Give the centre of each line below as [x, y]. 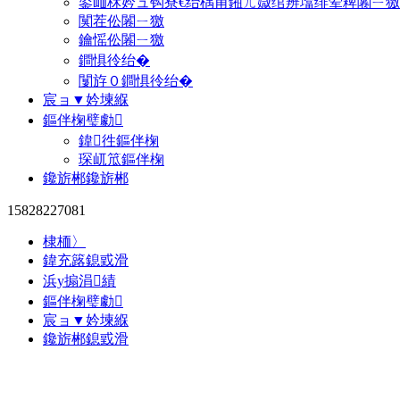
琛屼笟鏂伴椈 [121, 159]
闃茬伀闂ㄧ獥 [121, 21]
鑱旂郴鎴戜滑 [86, 339]
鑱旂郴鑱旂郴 [86, 178]
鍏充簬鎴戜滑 [86, 260]
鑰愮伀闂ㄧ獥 [121, 40]
